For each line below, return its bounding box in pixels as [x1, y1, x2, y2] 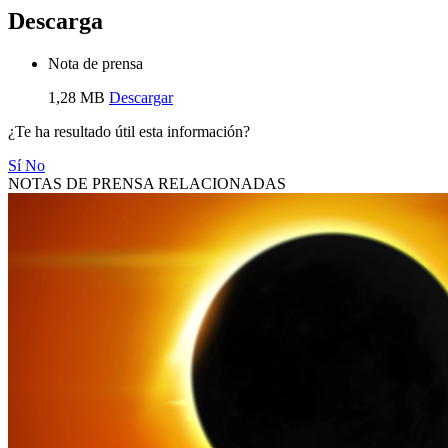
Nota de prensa [48, 54, 143, 72]
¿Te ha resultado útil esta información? [8, 122, 250, 140]
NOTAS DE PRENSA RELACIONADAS [8, 174, 286, 192]
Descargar [109, 88, 173, 106]
